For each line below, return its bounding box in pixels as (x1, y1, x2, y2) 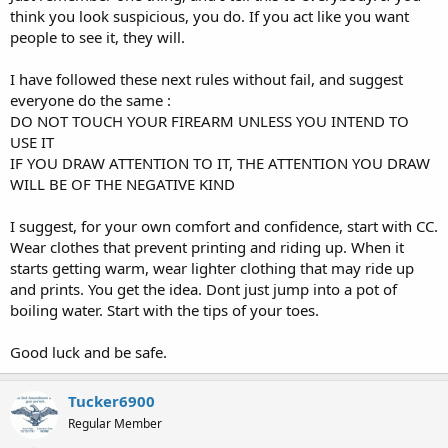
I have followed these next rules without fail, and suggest (10, 68, 403, 89)
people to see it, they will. (10, 26, 185, 47)
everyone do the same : (10, 89, 171, 110)
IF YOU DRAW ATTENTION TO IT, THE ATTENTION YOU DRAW (10, 152, 430, 173)
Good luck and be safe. (10, 341, 167, 362)
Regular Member (68, 414, 162, 432)
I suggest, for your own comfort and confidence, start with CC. (10, 215, 438, 236)
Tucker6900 (68, 390, 155, 411)
